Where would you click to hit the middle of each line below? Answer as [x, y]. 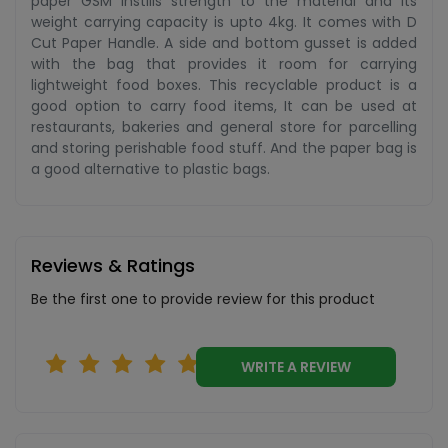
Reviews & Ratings [113, 265]
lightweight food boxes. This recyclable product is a [224, 85]
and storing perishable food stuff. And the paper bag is [224, 148]
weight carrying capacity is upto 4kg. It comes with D [224, 22]
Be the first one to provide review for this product [203, 299]
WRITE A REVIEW [325, 367]
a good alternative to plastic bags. [150, 169]
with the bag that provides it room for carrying [224, 64]
